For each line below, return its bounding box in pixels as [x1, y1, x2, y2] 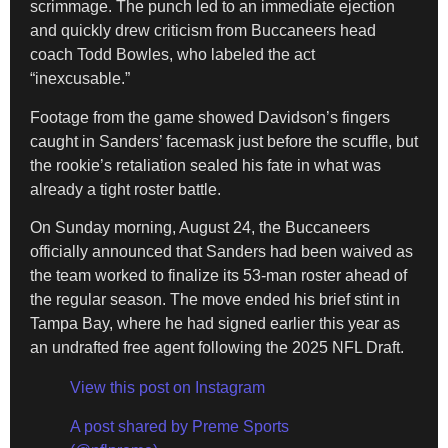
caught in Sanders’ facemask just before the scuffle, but [30, 132, 418, 150]
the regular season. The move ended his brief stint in [30, 291, 400, 309]
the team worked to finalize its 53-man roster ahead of [30, 267, 407, 285]
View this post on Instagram [70, 379, 265, 397]
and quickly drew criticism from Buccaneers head [30, 22, 376, 40]
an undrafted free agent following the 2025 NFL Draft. [30, 339, 404, 357]
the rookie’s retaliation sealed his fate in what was [30, 156, 381, 174]
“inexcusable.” [30, 70, 130, 88]
